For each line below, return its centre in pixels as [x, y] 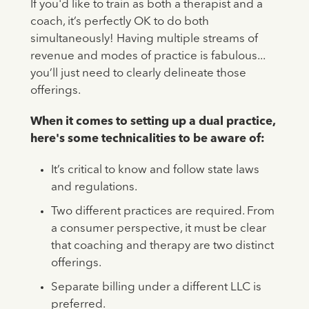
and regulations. [94, 188]
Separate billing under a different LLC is [156, 288]
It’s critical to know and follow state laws [155, 170]
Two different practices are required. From [162, 212]
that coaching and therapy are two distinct [162, 246]
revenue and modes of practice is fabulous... [147, 57]
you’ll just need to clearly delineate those [138, 74]
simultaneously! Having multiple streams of [144, 39]
